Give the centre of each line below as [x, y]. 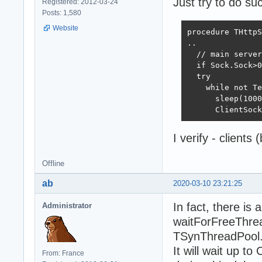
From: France [63, 254]
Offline [53, 164]
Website [65, 28]
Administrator [67, 206]
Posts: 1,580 [62, 13]
